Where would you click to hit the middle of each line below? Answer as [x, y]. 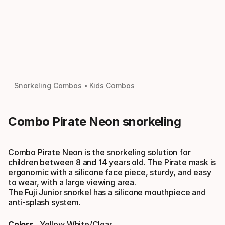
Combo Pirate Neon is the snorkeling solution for [99, 152]
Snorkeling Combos [48, 86]
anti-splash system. [44, 202]
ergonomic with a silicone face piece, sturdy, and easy [110, 172]
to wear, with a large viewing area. [72, 182]
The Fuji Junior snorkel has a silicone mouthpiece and [107, 192]
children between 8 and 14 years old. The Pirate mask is [112, 162]
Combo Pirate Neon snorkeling [95, 121]
